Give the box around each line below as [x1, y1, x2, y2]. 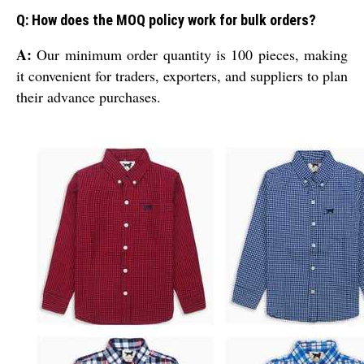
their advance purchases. [16, 87, 161, 107]
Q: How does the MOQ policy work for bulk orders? [16, 11, 316, 29]
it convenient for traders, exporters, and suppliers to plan [16, 66, 348, 86]
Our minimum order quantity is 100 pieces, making [32, 45, 348, 65]
